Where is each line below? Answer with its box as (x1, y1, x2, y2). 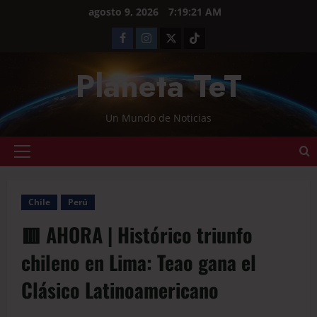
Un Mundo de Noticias (105, 111, 212, 125)
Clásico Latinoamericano (21, 275, 219, 304)
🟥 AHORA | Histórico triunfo (21, 220, 253, 249)
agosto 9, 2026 (88, 5, 161, 18)
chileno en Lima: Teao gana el (21, 248, 256, 277)
